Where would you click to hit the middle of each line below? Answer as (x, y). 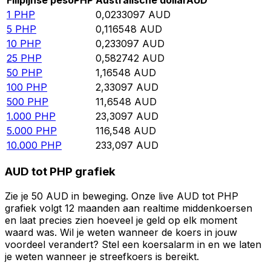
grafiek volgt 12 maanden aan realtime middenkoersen (129, 208)
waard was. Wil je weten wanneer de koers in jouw (121, 232)
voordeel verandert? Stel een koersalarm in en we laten (133, 244)
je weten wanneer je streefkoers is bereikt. (102, 256)
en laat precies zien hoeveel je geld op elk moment (121, 220)
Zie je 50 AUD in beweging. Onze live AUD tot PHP (122, 196)
